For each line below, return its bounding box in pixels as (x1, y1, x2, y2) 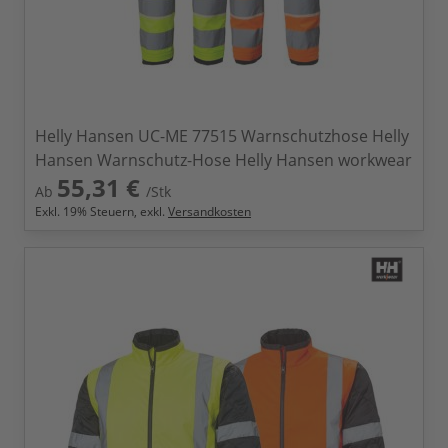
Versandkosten (168, 203, 251, 220)
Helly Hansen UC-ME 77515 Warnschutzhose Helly (35, 125, 409, 147)
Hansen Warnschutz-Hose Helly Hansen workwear (35, 149, 412, 171)
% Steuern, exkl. (77, 203, 168, 220)
